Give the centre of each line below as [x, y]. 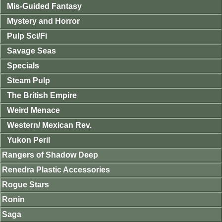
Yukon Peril [28, 140]
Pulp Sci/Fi [27, 36]
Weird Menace [33, 110]
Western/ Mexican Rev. [49, 125]
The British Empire [42, 95]
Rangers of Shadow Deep [50, 155]
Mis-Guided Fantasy [44, 6]
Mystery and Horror [43, 21]
